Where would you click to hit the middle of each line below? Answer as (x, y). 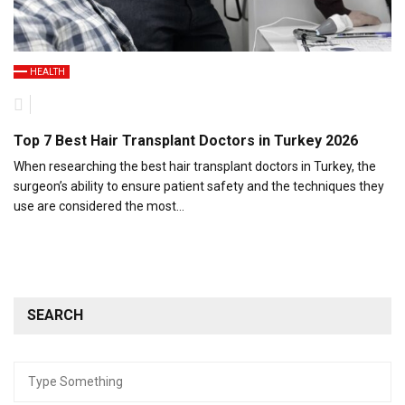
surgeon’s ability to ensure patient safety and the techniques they (199, 186)
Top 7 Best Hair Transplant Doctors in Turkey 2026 (186, 140)
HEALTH (47, 71)
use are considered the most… (99, 206)
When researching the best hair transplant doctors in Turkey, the (195, 166)
